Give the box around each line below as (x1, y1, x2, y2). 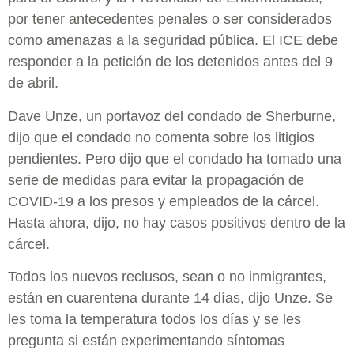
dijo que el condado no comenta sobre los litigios (8, 129, 314, 145)
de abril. (8, 75, 58, 92)
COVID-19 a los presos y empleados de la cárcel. (8, 193, 319, 209)
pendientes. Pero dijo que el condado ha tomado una (8, 150, 341, 167)
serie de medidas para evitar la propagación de (8, 171, 304, 188)
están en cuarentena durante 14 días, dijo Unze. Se (8, 289, 333, 306)
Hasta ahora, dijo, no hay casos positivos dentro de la (8, 214, 345, 231)
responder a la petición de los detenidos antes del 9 (8, 54, 333, 70)
